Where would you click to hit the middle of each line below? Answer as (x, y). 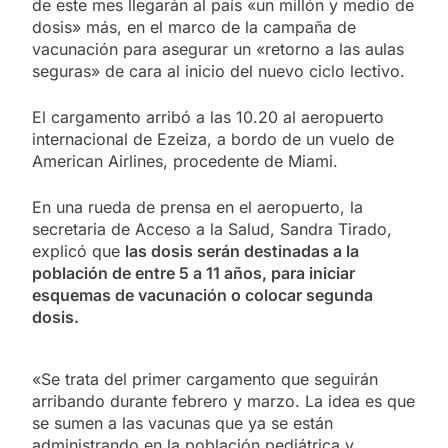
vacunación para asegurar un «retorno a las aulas (218, 48)
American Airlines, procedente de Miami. (185, 160)
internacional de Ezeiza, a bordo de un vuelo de (213, 138)
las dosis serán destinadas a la (242, 250)
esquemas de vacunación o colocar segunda (202, 294)
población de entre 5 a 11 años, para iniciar (193, 272)
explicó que (78, 250)
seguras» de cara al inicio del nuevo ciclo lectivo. (218, 70)
